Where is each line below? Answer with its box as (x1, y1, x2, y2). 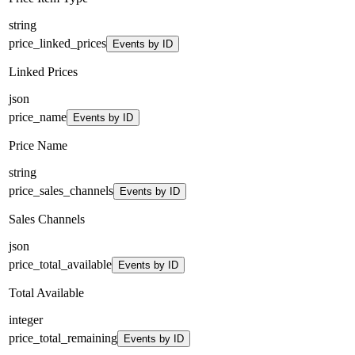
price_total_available (9, 257, 112, 271)
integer (9, 312, 43, 326)
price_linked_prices (9, 36, 106, 50)
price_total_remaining (9, 330, 117, 345)
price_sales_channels (9, 183, 113, 197)
